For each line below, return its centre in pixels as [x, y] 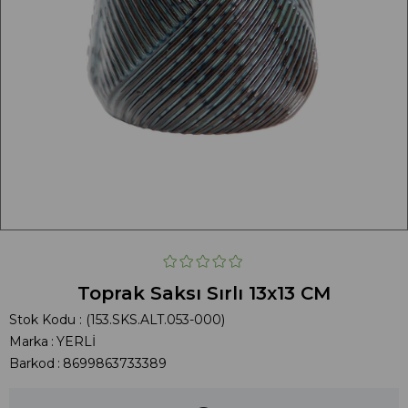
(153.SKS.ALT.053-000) [155, 319]
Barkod [32, 363]
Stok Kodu [42, 319]
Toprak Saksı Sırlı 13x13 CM [204, 293]
